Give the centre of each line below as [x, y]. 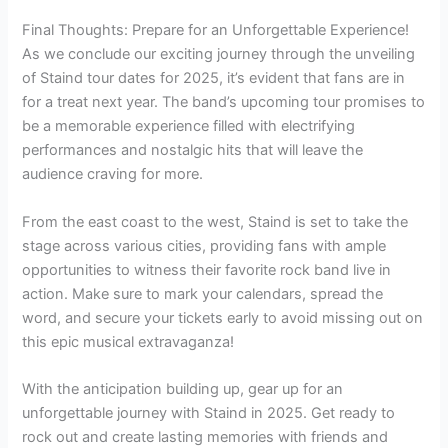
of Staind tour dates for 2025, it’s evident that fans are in [214, 78]
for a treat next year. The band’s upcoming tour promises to [224, 102]
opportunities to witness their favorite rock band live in [207, 269]
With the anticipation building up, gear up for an [183, 389]
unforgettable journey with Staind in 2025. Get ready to [209, 413]
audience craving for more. [113, 174]
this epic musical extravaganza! [128, 341]
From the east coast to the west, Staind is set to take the [215, 221]
